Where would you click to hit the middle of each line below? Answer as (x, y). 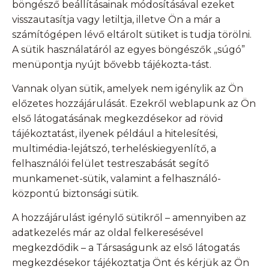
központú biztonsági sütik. (75, 194)
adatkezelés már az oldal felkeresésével (108, 233)
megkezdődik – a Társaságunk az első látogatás (126, 248)
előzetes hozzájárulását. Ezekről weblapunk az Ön (134, 104)
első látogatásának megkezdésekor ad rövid (118, 119)
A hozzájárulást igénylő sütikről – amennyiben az (129, 218)
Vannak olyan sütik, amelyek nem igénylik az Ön (128, 89)
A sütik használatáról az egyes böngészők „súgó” (128, 50)
